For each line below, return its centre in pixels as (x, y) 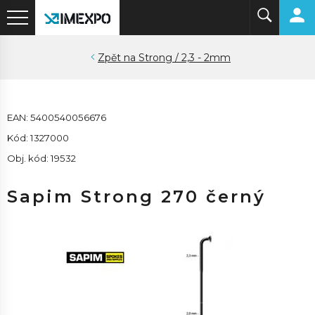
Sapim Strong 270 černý (136, 197)
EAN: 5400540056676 (57, 117)
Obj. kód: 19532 (41, 158)
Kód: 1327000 (38, 138)
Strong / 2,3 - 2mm (185, 58)
